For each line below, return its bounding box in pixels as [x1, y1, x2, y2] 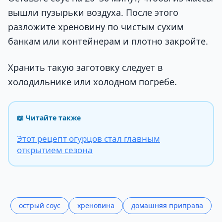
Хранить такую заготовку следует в [8, 61, 163, 73]
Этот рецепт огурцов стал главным [17, 133, 160, 145]
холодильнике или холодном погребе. [8, 75, 177, 88]
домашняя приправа [131, 201, 203, 211]
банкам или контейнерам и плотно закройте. [8, 35, 208, 47]
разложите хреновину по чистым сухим [8, 20, 183, 33]
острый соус [19, 201, 60, 211]
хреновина [77, 201, 114, 211]
